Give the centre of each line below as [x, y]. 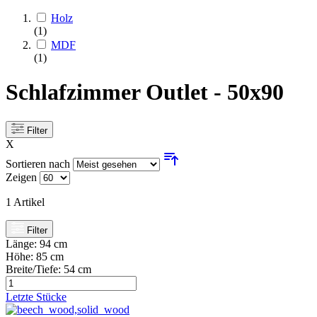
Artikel [28, 202]
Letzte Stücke [36, 296]
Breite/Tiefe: [35, 269]
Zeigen [21, 178]
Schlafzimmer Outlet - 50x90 [145, 92]
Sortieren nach [39, 164]
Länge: [23, 243]
